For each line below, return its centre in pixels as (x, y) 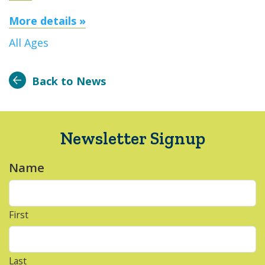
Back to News (69, 81)
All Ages (29, 43)
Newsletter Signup (132, 138)
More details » (47, 21)
